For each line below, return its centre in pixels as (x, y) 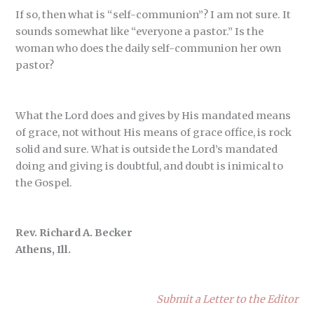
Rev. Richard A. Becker (74, 233)
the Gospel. (44, 183)
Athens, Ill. (43, 250)
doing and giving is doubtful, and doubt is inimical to (150, 166)
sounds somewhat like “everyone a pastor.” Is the (140, 32)
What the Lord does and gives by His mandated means (153, 115)
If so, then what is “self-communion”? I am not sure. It (153, 15)
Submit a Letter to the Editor (227, 300)
